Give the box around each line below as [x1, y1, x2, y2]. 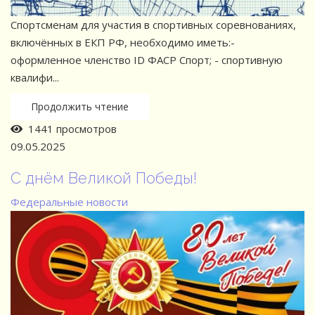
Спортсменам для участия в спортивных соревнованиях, [11, 18, 296, 32]
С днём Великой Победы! [11, 169, 197, 188]
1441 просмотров [22, 122, 117, 136]
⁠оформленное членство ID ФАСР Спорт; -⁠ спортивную [11, 53, 283, 67]
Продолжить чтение [31, 100, 129, 114]
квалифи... [11, 70, 59, 85]
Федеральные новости [11, 195, 128, 210]
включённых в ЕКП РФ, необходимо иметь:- [11, 35, 235, 50]
